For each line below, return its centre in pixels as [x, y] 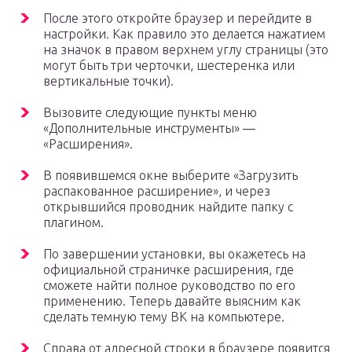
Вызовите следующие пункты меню [150, 113]
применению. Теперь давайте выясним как [172, 301]
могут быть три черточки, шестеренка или [169, 66]
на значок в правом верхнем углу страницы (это [186, 50]
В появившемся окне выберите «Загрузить [170, 176]
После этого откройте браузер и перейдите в [178, 18]
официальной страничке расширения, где [169, 270]
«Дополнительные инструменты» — [149, 128]
